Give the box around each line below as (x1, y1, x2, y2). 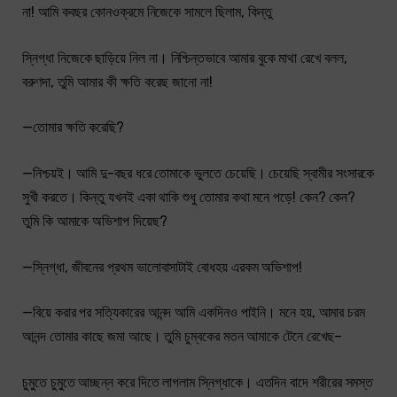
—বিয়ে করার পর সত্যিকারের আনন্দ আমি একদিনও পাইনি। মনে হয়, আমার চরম (22, 304, 366, 322)
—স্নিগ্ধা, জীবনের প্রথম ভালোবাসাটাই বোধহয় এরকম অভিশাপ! (22, 258, 302, 276)
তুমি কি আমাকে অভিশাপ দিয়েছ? (22, 213, 167, 230)
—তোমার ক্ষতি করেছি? (22, 119, 125, 136)
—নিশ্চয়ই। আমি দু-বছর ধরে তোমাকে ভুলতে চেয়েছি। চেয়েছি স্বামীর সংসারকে (22, 165, 375, 183)
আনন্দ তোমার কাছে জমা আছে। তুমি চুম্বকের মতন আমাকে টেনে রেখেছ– (22, 328, 342, 346)
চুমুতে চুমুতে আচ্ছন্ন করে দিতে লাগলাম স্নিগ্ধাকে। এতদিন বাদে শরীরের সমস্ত (22, 373, 374, 391)
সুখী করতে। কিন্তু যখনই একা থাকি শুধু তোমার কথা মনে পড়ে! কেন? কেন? (22, 189, 356, 206)
